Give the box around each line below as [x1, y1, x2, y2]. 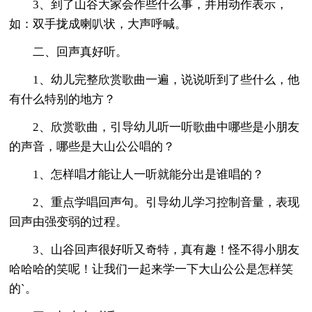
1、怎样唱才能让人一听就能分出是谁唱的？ [9, 167, 265, 181]
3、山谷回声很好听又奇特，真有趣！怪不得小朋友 [9, 242, 300, 256]
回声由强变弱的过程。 [9, 214, 128, 228]
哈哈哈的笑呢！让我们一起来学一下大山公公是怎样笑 [9, 262, 294, 276]
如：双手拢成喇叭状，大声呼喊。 [9, 17, 187, 31]
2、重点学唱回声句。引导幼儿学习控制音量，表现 [9, 195, 300, 209]
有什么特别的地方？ [9, 92, 116, 106]
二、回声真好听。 [9, 45, 128, 58]
